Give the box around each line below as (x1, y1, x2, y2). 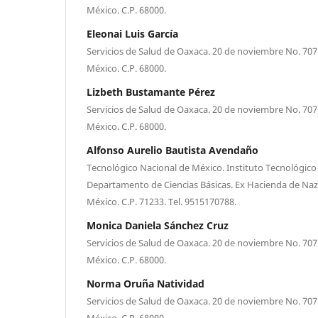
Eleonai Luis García (87, 26, 178, 40)
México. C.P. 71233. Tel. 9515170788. (87, 194, 236, 208)
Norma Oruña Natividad (87, 276, 204, 290)
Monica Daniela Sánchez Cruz (87, 218, 229, 232)
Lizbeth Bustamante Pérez (87, 84, 215, 99)
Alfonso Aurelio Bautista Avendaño (87, 143, 258, 157)
